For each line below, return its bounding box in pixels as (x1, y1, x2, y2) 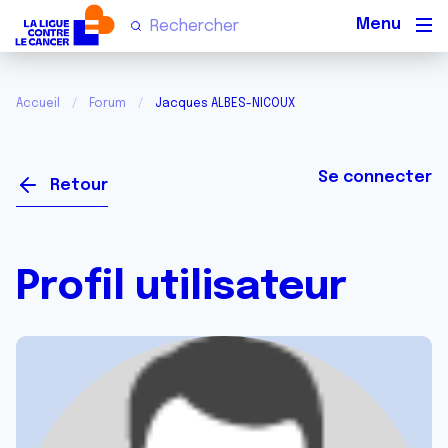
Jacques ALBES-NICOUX (155, 98, 295, 110)
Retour (50, 177, 108, 194)
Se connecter (318, 169, 432, 186)
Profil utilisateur (16, 267, 347, 308)
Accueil (16, 98, 60, 110)
